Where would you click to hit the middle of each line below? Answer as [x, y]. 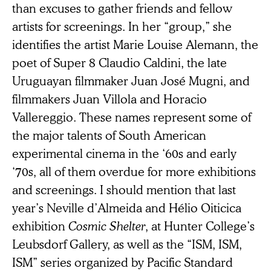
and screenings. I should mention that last [124, 189]
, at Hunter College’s [200, 225]
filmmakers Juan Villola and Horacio [109, 98]
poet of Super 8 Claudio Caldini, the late [119, 62]
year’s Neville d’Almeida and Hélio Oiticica [127, 207]
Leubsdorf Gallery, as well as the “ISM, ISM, [127, 243]
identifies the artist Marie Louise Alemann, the [135, 44]
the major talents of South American [109, 135]
